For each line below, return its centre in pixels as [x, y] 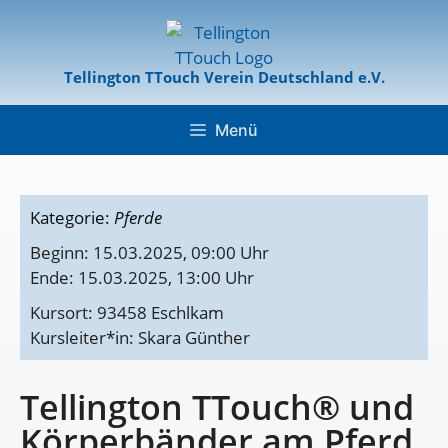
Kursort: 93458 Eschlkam [127, 312]
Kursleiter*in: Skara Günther [140, 337]
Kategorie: [72, 217]
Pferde [138, 217]
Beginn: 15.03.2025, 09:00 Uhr [149, 252]
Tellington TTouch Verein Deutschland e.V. [224, 77]
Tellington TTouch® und [217, 407]
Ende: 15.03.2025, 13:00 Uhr [142, 277]
